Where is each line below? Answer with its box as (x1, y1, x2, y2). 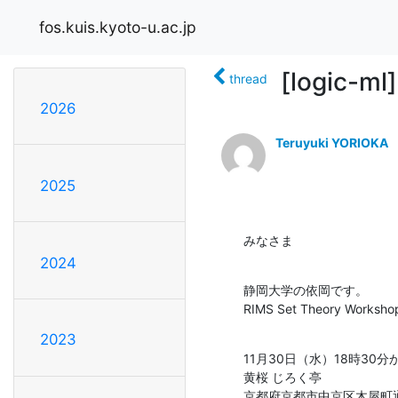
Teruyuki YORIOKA (275, 134, 388, 150)
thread (229, 70, 267, 86)
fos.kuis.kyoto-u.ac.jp (39, 17, 196, 36)
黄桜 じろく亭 (243, 369, 322, 385)
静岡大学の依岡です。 (243, 282, 368, 298)
